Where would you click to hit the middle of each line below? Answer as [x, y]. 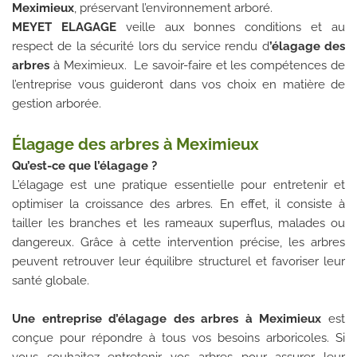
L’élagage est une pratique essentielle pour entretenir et [178, 185]
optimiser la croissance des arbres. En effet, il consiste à [178, 204]
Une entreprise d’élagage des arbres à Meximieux [167, 319]
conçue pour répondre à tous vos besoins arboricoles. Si [178, 338]
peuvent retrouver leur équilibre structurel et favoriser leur [178, 261]
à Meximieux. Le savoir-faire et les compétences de [199, 65]
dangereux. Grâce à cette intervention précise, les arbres [178, 242]
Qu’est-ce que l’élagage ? [84, 166]
